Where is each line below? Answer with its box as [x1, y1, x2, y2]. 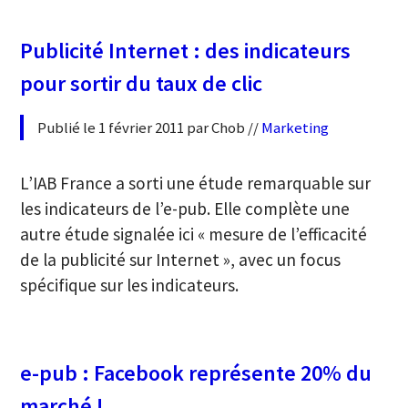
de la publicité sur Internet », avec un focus [20, 249, 342, 271]
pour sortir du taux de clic [20, 69, 263, 98]
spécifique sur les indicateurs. [20, 274, 240, 297]
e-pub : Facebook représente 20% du [20, 359, 372, 388]
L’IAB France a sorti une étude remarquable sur [20, 172, 372, 195]
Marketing [261, 117, 330, 138]
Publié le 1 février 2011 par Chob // [37, 117, 262, 138]
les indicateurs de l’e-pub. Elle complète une [20, 198, 351, 220]
